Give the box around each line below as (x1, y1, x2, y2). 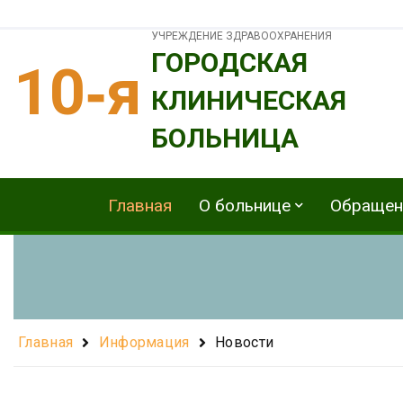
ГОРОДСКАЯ (151, 46, 308, 78)
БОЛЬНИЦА (151, 121, 299, 154)
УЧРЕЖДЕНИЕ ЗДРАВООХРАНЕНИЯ (151, 29, 332, 42)
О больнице (199, 194, 291, 216)
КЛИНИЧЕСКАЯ (151, 84, 346, 116)
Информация (98, 333, 190, 351)
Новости (215, 333, 274, 351)
